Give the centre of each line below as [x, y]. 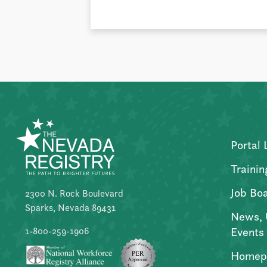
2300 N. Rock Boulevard [74, 193]
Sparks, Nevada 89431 [70, 207]
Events [247, 232]
